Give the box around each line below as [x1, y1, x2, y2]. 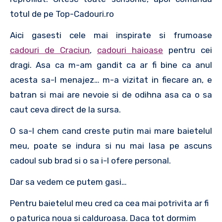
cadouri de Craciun [10, 45, 90, 55]
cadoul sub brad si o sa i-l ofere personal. [10, 155, 171, 166]
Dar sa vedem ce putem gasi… [10, 176, 127, 187]
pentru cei [163, 45, 212, 55]
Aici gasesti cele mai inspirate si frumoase [10, 30, 212, 40]
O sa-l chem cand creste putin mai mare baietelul [10, 125, 212, 136]
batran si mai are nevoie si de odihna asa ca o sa [10, 89, 212, 100]
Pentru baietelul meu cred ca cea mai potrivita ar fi [10, 198, 209, 208]
